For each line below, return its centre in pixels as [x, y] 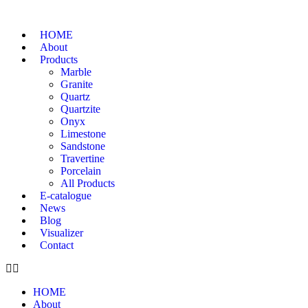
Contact [57, 245]
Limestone [83, 134]
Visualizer [62, 233]
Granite [77, 84]
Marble [76, 72]
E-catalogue [66, 196]
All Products [88, 183]
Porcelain [81, 171]
